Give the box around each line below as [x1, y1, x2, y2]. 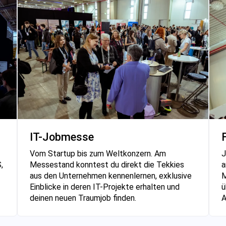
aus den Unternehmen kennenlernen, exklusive [30, 171, 192, 181]
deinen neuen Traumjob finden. [30, 193, 136, 203]
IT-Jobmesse [30, 130, 94, 143]
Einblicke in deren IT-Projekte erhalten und [30, 182, 180, 192]
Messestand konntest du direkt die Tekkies [30, 159, 184, 169]
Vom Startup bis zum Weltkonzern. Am [30, 148, 166, 158]
